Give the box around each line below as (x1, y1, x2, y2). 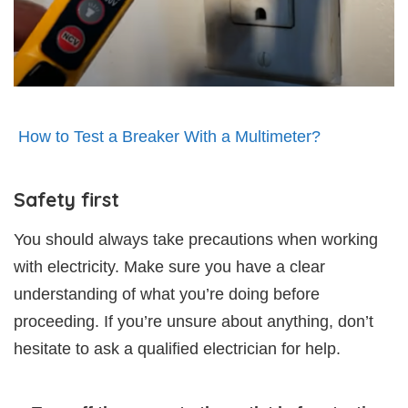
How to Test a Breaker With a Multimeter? (18, 127, 321, 147)
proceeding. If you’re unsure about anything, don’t (14, 312, 373, 331)
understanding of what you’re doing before (14, 285, 320, 304)
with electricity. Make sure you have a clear (14, 258, 325, 277)
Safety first (14, 188, 119, 212)
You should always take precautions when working (14, 230, 378, 250)
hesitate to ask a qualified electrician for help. (14, 340, 341, 359)
